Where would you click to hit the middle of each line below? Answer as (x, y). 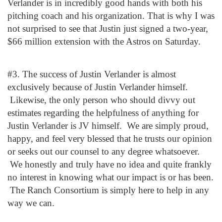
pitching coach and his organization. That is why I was (111, 16)
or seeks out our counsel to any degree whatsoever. (104, 151)
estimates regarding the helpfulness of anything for (103, 113)
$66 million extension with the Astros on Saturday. (104, 41)
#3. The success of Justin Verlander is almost (92, 74)
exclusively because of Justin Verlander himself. (98, 87)
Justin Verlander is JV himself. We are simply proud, (108, 126)
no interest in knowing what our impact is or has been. (111, 177)
